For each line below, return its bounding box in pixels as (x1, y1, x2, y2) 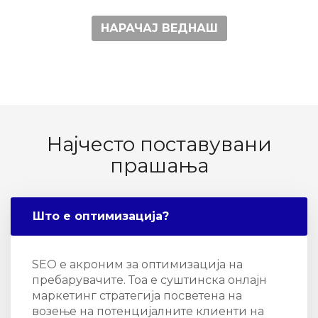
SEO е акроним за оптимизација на (32, 258, 243, 272)
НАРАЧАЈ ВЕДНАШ (100, 21, 218, 35)
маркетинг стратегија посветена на (32, 289, 242, 303)
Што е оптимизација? (33, 209, 169, 224)
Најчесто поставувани (46, 132, 272, 157)
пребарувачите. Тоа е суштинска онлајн (32, 273, 267, 287)
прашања (109, 153, 209, 178)
